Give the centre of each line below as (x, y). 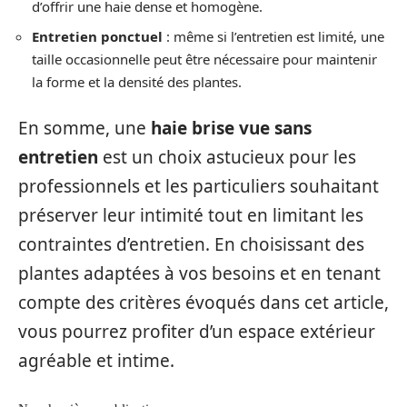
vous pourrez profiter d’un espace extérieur (197, 332)
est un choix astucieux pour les (227, 158)
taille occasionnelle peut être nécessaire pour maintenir (204, 59)
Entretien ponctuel (97, 36)
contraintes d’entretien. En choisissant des (191, 245)
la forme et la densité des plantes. (137, 81)
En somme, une (84, 129)
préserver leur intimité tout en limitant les (191, 216)
